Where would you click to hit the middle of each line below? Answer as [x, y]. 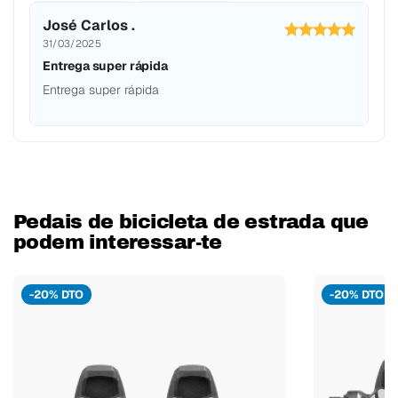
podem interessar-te [118, 243]
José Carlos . [88, 25]
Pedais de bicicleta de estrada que [191, 222]
